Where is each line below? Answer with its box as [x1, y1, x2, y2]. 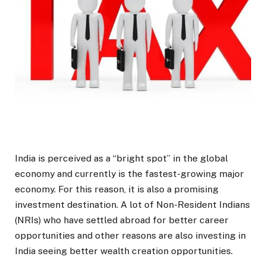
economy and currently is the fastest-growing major [15, 168, 244, 180]
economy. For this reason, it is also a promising [15, 183, 218, 195]
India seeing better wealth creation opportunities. [15, 245, 233, 257]
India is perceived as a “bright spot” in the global [15, 153, 228, 164]
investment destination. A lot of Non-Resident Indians [15, 199, 250, 211]
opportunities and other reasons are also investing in [15, 230, 246, 242]
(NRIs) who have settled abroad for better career [15, 214, 229, 226]
